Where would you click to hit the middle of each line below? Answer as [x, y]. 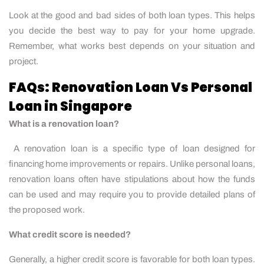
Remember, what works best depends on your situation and [132, 46]
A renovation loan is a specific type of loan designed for [132, 148]
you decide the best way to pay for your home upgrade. [132, 30]
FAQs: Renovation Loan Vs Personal [131, 87]
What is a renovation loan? [64, 123]
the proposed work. [47, 209]
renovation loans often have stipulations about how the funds [132, 179]
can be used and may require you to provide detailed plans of [132, 194]
